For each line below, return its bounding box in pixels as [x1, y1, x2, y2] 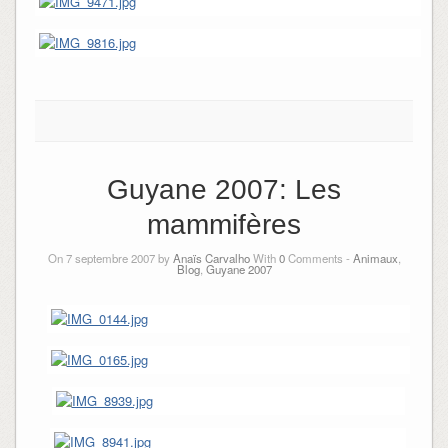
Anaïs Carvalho [172, 250, 250, 267]
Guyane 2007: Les [107, 174, 341, 205]
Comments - [284, 250, 353, 267]
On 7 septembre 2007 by [47, 250, 173, 267]
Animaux [352, 250, 398, 267]
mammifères [147, 209, 301, 240]
